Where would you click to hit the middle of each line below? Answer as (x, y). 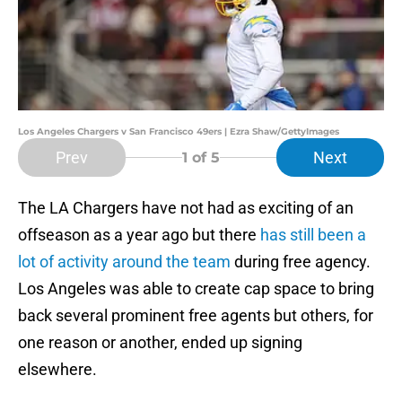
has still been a (313, 235)
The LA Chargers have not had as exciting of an (186, 208)
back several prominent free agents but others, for (196, 316)
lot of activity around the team (124, 262)
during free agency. (301, 262)
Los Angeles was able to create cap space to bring (196, 289)
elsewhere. (57, 370)
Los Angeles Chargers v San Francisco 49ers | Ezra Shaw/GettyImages (179, 132)
